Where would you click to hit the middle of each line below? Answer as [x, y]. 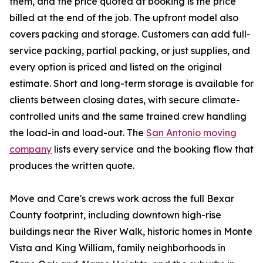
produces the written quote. [72, 166]
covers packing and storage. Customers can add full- [130, 34]
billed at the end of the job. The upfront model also [124, 18]
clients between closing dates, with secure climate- [125, 100]
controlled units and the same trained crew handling [128, 117]
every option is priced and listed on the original [116, 67]
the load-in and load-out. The [78, 133]
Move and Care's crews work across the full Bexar [122, 199]
